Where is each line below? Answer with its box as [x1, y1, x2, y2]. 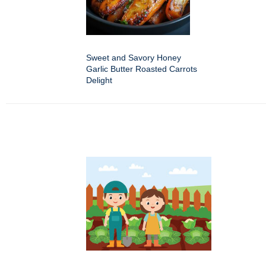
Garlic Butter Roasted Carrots [86, 64, 197, 74]
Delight [86, 75, 112, 85]
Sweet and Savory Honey [86, 53, 181, 62]
